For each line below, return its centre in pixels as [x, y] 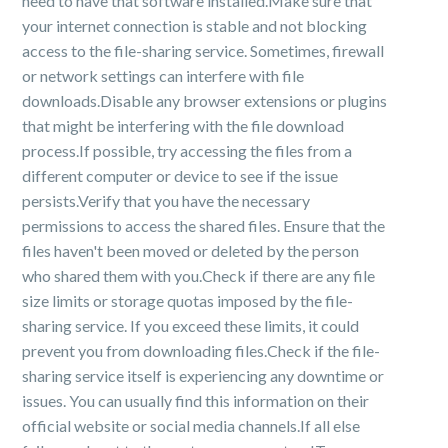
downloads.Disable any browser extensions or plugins [205, 100]
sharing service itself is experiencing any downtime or [203, 375]
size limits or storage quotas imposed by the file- [188, 300]
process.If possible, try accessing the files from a [187, 150]
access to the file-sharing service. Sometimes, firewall [203, 50]
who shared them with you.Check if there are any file [199, 275]
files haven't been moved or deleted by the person [191, 250]
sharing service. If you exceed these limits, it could [191, 325]
